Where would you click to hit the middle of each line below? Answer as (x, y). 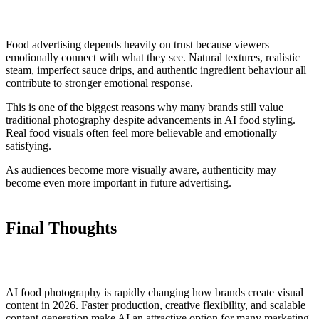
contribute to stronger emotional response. (99, 83)
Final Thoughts (61, 228)
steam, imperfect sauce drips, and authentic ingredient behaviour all (156, 70)
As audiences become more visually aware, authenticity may (141, 169)
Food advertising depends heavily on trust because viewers (137, 44)
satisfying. (28, 145)
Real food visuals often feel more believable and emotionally (141, 132)
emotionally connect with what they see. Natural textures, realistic (153, 57)
